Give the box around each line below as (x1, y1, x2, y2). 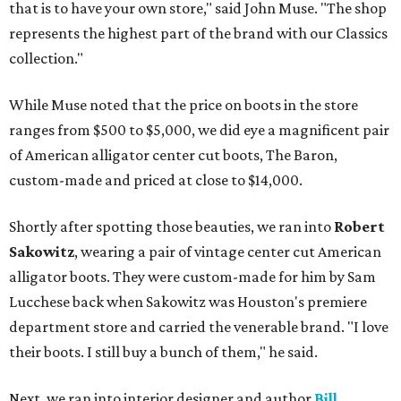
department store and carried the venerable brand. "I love (9, 318, 388, 337)
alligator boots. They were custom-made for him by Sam (9, 268, 376, 286)
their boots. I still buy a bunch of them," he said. (9, 343, 318, 362)
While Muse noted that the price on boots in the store (9, 96, 358, 115)
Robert (334, 218, 385, 236)
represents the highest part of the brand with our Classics (9, 24, 388, 43)
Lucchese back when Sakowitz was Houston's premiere (9, 293, 367, 311)
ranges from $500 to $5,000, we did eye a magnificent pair (9, 121, 389, 140)
